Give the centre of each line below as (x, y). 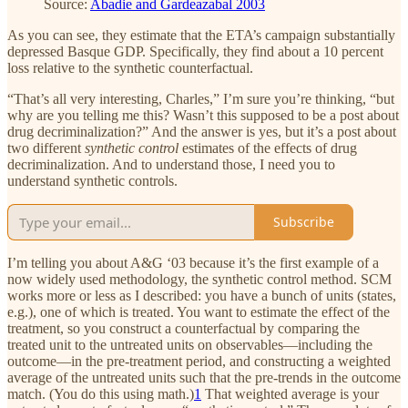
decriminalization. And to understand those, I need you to (171, 164)
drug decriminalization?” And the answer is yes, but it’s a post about (202, 131)
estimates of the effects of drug (270, 148)
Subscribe (304, 222)
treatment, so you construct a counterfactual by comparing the (184, 328)
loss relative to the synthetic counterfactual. (130, 67)
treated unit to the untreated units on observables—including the (190, 344)
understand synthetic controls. (92, 180)
